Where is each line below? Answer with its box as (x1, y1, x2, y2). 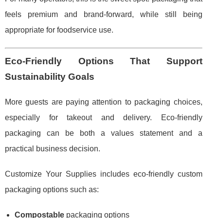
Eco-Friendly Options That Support (5, 56, 202, 67)
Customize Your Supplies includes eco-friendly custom (5, 170, 202, 179)
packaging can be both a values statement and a (5, 129, 202, 138)
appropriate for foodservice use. (5, 26, 113, 35)
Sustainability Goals (5, 72, 94, 82)
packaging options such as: (5, 185, 99, 194)
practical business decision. (5, 145, 100, 153)
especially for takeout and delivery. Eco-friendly (5, 113, 202, 122)
